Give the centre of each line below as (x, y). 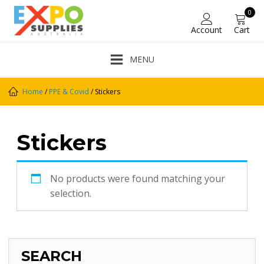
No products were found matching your (138, 179)
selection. (71, 193)
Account (207, 30)
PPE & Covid (69, 92)
